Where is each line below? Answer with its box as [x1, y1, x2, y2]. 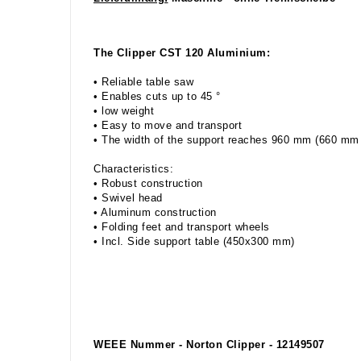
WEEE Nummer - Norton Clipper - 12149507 [93, 338, 325, 351]
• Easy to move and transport [93, 119, 242, 131]
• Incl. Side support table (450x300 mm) [93, 235, 295, 247]
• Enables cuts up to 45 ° [93, 90, 221, 102]
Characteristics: [93, 163, 173, 175]
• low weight [93, 105, 154, 117]
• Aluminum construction [93, 206, 217, 218]
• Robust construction [93, 177, 203, 189]
